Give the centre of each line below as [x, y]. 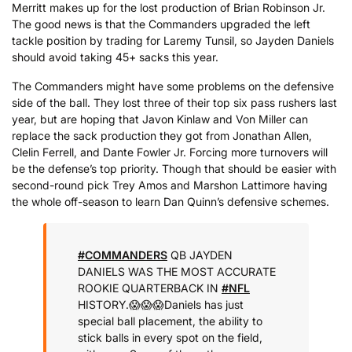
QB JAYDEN [200, 255]
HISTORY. [103, 304]
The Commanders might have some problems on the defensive [173, 86]
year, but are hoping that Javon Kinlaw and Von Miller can [160, 119]
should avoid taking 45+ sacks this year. [115, 57]
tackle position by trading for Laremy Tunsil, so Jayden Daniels [173, 40]
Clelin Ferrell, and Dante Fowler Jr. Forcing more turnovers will [170, 152]
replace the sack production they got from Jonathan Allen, [162, 136]
